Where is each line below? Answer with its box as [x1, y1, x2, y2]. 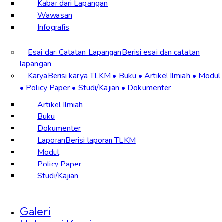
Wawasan [37, 10, 72, 21]
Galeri [20, 204, 51, 219]
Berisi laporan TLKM [65, 134, 136, 146]
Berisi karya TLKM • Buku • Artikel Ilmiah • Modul [47, 70, 221, 81]
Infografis [37, 22, 70, 33]
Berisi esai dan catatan [121, 46, 200, 57]
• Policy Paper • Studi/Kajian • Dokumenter [20, 82, 171, 93]
